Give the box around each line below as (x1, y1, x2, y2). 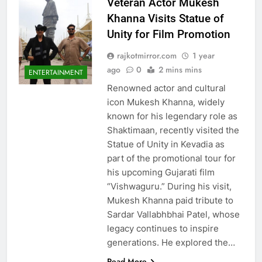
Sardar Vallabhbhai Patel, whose (106, 209, 240, 220)
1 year (192, 50, 215, 62)
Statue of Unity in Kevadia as (106, 139, 225, 150)
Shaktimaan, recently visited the (106, 125, 239, 136)
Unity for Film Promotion (106, 27, 230, 42)
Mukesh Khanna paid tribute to (106, 195, 233, 206)
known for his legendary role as (106, 111, 237, 122)
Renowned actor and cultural (106, 82, 226, 94)
